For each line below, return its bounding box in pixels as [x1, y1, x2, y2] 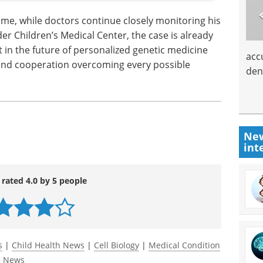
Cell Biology [94, 240, 139, 251]
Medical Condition [149, 240, 220, 251]
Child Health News [12, 240, 85, 251]
